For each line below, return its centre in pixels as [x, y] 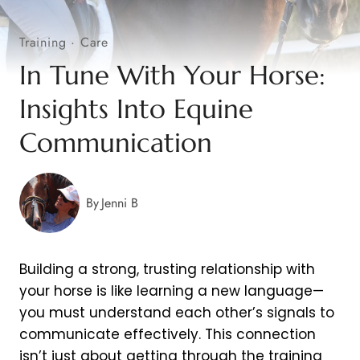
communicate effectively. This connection [168, 335]
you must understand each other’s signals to [177, 313]
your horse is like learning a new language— [172, 291]
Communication [116, 143]
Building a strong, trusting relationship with [167, 270]
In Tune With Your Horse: [172, 76]
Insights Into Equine [136, 109]
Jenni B [120, 203]
